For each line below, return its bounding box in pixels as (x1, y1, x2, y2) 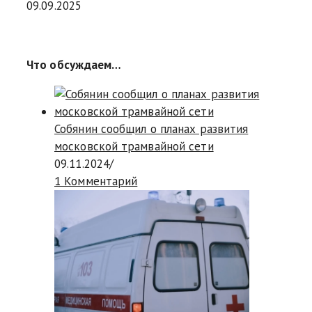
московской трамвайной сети (54, 139, 214, 155)
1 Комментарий (54, 173, 138, 189)
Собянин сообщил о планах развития (54, 121, 249, 137)
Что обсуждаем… (26, 57, 122, 73)
